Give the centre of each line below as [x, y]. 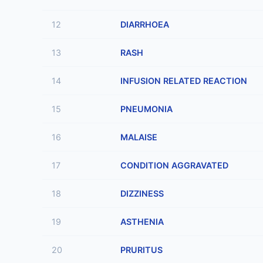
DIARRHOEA [145, 24]
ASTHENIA [142, 221]
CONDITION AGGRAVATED [174, 165]
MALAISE [139, 137]
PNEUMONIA [146, 109]
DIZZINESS [142, 193]
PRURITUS [141, 249]
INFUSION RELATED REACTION [184, 80]
